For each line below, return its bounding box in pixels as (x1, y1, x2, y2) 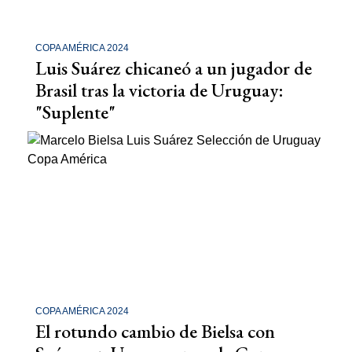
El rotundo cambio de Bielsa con (35, 319, 275, 344)
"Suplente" (35, 99, 115, 124)
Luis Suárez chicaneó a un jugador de (35, 55, 312, 80)
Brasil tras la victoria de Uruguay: (35, 77, 284, 102)
